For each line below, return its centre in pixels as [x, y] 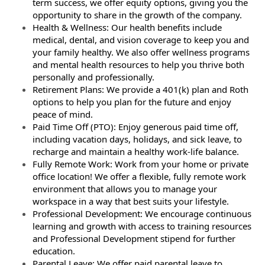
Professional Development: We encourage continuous [142, 214]
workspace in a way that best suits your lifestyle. [131, 201]
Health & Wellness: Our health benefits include [127, 27]
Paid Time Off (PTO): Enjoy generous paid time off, [135, 127]
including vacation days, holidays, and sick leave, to [137, 139]
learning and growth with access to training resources [142, 226]
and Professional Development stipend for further [134, 238]
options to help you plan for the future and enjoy [132, 102]
